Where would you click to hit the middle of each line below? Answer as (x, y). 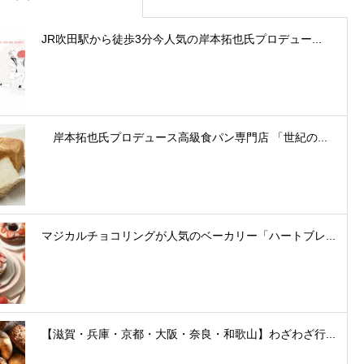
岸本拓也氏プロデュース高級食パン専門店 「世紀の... (184, 137)
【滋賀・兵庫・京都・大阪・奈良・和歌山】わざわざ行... (188, 334)
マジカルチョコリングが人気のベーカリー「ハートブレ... (188, 235)
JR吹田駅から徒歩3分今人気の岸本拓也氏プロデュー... (182, 39)
